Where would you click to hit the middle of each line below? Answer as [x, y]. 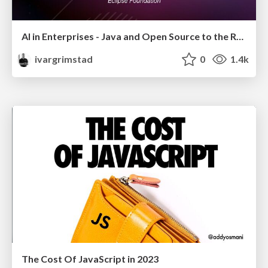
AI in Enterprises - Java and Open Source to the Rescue [240, 36]
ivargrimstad [63, 59]
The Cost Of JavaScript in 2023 [90, 259]
